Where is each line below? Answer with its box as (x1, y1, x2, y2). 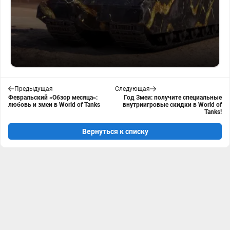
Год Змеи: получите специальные (124, 94, 222, 101)
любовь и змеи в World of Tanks (8, 101, 100, 108)
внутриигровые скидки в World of (123, 101, 222, 108)
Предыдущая (14, 85, 53, 92)
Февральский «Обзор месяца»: (8, 94, 98, 101)
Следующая (115, 85, 150, 92)
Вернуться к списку (82, 127, 148, 136)
